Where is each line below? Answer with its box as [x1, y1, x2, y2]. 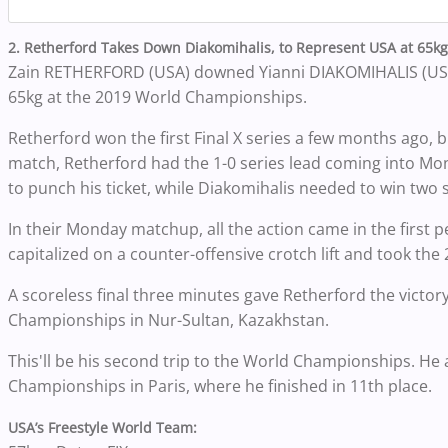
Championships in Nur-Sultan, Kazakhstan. [8, 309, 333, 332]
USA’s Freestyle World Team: [8, 418, 201, 438]
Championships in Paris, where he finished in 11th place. [8, 375, 436, 398]
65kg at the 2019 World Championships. [8, 86, 311, 109]
